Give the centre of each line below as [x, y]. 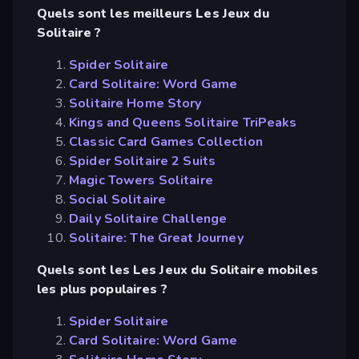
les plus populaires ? [102, 290]
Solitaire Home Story [135, 104]
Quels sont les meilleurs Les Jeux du [153, 14]
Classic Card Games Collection [166, 142]
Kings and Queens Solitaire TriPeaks [183, 123]
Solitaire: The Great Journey [156, 238]
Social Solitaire [118, 200]
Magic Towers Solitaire [141, 181]
